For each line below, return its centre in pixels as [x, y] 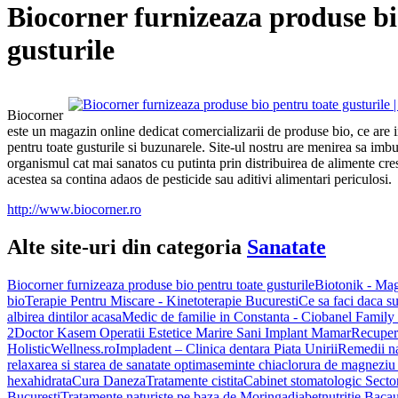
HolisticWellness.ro [61, 348]
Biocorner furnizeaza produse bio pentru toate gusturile [161, 284]
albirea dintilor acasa [64, 316]
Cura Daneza [109, 380]
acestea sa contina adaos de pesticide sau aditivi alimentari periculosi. [199, 179]
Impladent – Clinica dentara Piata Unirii [227, 348]
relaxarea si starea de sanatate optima [110, 364]
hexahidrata [40, 380]
